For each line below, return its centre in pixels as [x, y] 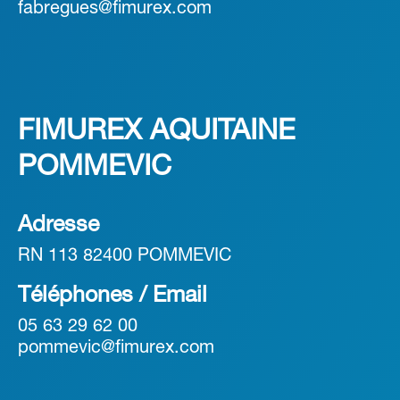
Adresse [58, 226]
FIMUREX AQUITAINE [157, 132]
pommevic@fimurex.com [116, 349]
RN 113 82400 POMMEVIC [125, 257]
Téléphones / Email [112, 296]
